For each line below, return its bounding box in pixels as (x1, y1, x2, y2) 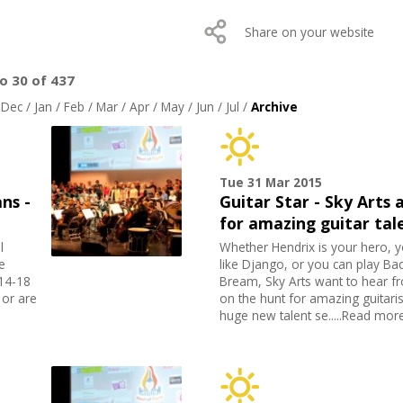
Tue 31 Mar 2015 (219, 174, 323, 192)
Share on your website (245, 23, 374, 41)
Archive (250, 98, 298, 116)
